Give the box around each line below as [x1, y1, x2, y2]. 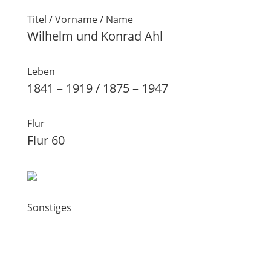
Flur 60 [27, 132, 65, 148]
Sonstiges [27, 201, 71, 214]
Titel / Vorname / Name [27, 13, 133, 26]
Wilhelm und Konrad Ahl [27, 28, 163, 44]
